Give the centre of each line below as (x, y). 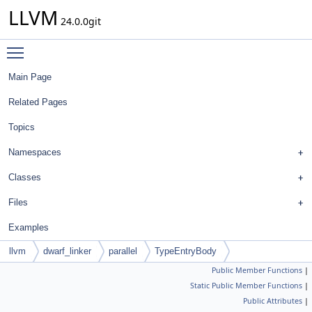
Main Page (30, 77)
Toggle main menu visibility (95, 46)
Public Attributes (273, 301)
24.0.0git (79, 21)
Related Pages (38, 102)
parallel (123, 251)
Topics (22, 127)
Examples (29, 227)
